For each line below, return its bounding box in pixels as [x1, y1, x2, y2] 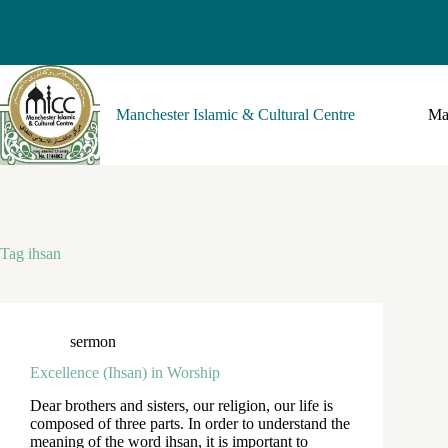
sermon [70, 333, 116, 350]
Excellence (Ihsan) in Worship [30, 363, 220, 381]
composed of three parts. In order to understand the [30, 414, 350, 432]
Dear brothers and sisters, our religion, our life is [30, 396, 333, 414]
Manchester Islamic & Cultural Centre [116, 106, 355, 123]
